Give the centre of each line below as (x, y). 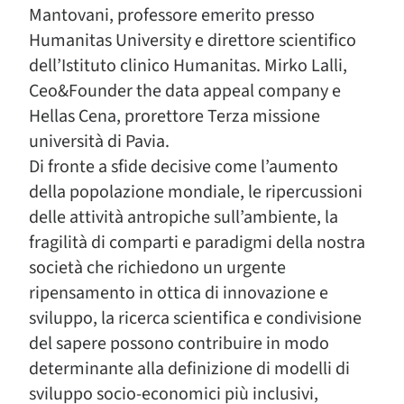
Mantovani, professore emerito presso (172, 15)
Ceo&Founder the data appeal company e (185, 91)
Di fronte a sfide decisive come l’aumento (184, 167)
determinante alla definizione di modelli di (189, 369)
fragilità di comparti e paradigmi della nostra (197, 243)
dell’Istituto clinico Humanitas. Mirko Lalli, (188, 66)
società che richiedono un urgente (157, 268)
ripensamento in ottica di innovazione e (179, 293)
